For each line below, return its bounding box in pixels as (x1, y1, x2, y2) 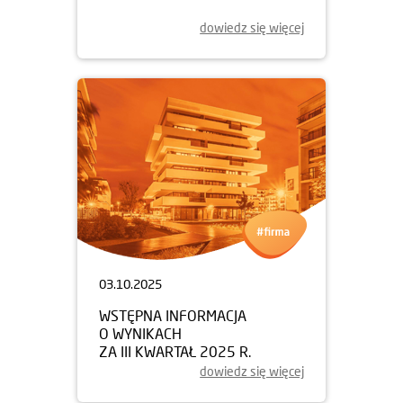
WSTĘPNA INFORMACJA (99, 306, 246, 324)
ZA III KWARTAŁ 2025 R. (99, 342, 251, 360)
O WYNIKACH (99, 324, 182, 342)
